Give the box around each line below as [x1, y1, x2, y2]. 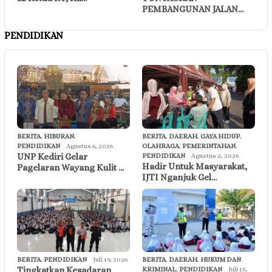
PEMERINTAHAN [182, 141, 236, 150]
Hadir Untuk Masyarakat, [142, 160, 247, 172]
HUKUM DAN [200, 255, 241, 263]
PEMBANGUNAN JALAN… [142, 4, 243, 15]
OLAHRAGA [142, 141, 179, 150]
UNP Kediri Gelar [17, 151, 87, 162]
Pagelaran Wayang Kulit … [17, 161, 124, 173]
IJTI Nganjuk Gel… [142, 171, 217, 183]
